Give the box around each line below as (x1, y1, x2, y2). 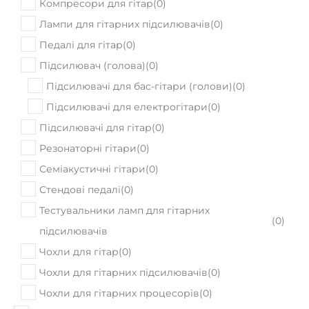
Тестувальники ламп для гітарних (39, 170, 210, 182)
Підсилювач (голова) (39, 25, 146, 37)
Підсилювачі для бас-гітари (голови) (46, 46, 232, 58)
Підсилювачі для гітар (39, 87, 152, 99)
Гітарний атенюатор (32, 273, 134, 286)
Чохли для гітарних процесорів (39, 252, 199, 265)
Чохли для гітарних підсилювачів (39, 232, 208, 244)
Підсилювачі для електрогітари (46, 66, 208, 79)
